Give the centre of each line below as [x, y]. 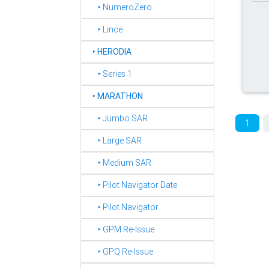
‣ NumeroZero [119, 7]
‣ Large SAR [114, 141]
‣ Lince [105, 29]
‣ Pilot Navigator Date [132, 185]
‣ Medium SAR [119, 163]
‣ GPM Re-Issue [121, 229]
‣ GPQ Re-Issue [120, 252]
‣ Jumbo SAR [117, 118]
